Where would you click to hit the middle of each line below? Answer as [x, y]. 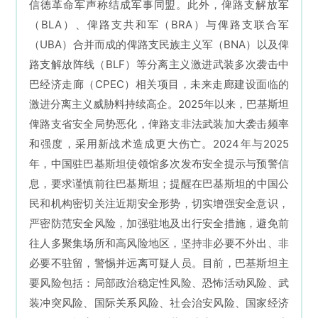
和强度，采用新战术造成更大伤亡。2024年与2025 [159, 144]
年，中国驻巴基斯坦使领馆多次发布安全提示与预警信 [159, 164]
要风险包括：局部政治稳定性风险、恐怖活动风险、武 [159, 283]
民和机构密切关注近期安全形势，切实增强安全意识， [159, 204]
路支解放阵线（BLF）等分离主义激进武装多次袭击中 [159, 65]
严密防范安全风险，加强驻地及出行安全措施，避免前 [159, 224]
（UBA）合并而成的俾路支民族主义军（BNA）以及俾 [159, 45]
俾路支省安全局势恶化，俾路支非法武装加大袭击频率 [159, 124]
